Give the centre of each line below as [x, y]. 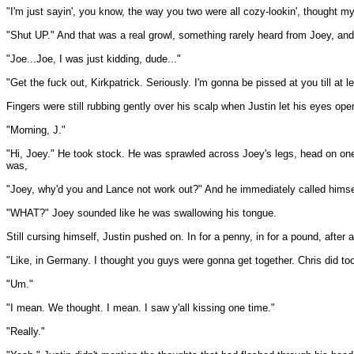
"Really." [26, 331]
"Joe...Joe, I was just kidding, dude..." [94, 59]
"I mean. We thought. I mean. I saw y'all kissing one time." [141, 308]
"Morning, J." [36, 130]
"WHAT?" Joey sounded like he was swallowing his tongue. [141, 213]
